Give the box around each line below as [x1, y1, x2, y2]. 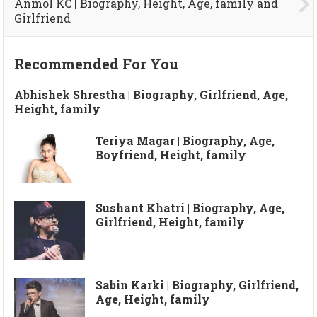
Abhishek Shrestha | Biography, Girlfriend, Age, [14, 87, 289, 103]
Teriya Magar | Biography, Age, [96, 133, 275, 149]
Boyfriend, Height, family [96, 147, 247, 163]
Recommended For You [14, 54, 179, 74]
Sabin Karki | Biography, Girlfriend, [96, 277, 299, 292]
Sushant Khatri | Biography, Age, [96, 200, 285, 216]
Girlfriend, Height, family [96, 214, 246, 230]
